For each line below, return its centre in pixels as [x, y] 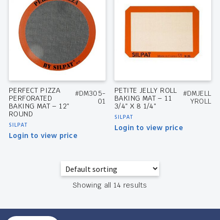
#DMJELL [197, 93]
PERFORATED [30, 98]
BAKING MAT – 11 [143, 98]
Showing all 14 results [110, 185]
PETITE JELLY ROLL [146, 90]
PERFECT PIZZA [35, 90]
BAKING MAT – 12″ [39, 106]
